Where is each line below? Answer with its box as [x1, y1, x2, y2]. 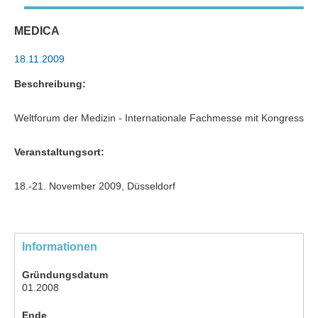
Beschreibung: [14, 78, 86, 89]
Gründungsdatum [22, 269, 108, 280]
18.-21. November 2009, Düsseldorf [14, 180, 175, 192]
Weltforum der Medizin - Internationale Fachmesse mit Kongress [14, 112, 304, 124]
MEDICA [14, 25, 60, 37]
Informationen [22, 241, 97, 253]
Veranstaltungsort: [14, 146, 104, 158]
